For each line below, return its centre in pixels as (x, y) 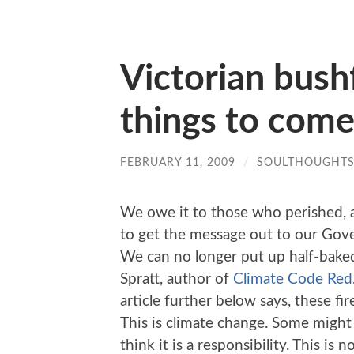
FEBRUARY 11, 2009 (178, 162)
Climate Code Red (293, 279)
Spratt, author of (177, 279)
